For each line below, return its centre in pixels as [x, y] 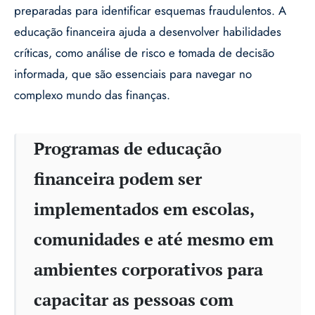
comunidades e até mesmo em [154, 239]
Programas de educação [128, 149]
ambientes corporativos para [148, 270]
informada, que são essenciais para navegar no [133, 74]
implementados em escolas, [144, 209]
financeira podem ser [118, 179]
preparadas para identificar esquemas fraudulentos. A [150, 11]
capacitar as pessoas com [134, 300]
